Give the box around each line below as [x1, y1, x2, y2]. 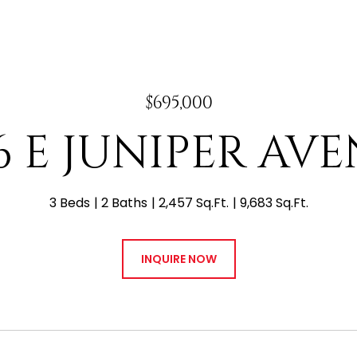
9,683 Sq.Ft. [239, 194, 308, 212]
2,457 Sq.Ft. [158, 194, 229, 212]
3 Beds [49, 194, 90, 212]
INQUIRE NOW [140, 251, 217, 267]
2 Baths [100, 194, 147, 212]
